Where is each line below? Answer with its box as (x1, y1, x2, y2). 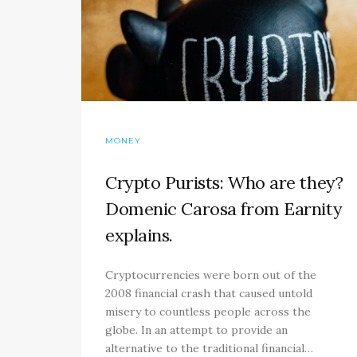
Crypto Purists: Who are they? (105, 171, 343, 194)
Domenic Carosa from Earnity (105, 198, 343, 221)
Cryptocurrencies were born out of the (105, 268, 316, 283)
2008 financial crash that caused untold (105, 286, 312, 301)
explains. (105, 224, 174, 247)
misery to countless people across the (105, 304, 311, 320)
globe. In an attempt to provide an (105, 323, 288, 338)
